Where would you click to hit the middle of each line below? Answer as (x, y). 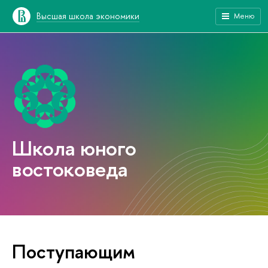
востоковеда (70, 169)
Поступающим (74, 251)
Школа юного (74, 148)
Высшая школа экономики (88, 16)
